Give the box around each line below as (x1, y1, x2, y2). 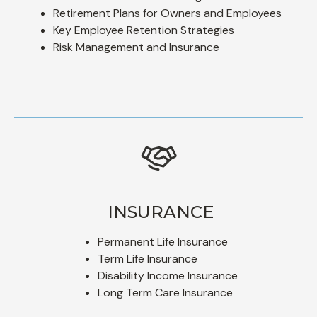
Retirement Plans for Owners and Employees (53, 5, 282, 21)
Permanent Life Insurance (97, 234, 228, 249)
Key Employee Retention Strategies (53, 22, 234, 38)
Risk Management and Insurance (53, 39, 219, 54)
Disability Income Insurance (97, 267, 238, 283)
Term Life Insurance (97, 250, 197, 266)
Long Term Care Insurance (97, 284, 233, 300)
